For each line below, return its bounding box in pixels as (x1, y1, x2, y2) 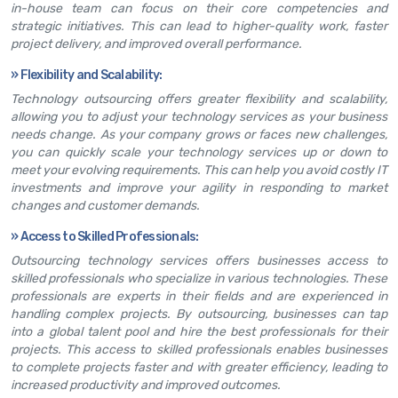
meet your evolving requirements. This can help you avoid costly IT (11, 162, 387, 178)
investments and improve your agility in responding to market (11, 179, 387, 195)
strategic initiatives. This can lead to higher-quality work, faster (11, 18, 387, 34)
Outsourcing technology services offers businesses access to (11, 252, 387, 268)
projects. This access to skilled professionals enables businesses (11, 341, 387, 357)
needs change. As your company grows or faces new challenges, (11, 126, 387, 142)
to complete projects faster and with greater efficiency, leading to (11, 359, 387, 375)
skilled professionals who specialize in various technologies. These (11, 270, 387, 286)
